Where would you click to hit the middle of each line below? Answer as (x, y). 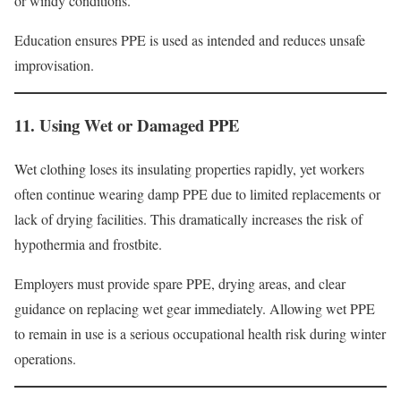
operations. (45, 358)
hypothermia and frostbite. (88, 243)
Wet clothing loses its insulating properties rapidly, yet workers (189, 168)
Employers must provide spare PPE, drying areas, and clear (180, 283)
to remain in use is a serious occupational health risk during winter (200, 333)
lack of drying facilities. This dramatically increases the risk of (188, 218)
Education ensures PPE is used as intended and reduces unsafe (190, 40)
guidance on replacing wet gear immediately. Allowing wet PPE (195, 308)
